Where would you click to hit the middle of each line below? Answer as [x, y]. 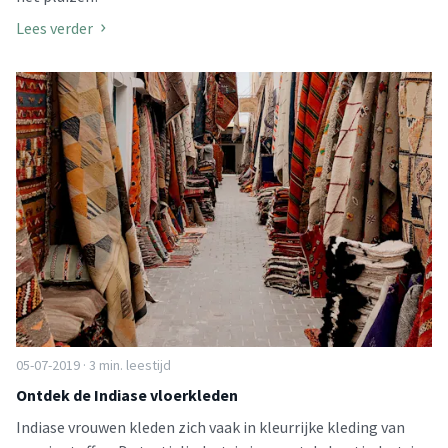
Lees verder [54, 28]
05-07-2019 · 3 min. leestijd [93, 364]
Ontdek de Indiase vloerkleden [127, 394]
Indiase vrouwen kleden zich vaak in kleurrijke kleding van [210, 426]
